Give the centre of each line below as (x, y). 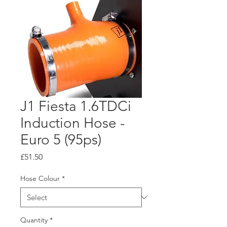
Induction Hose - (72, 123)
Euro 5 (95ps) (61, 139)
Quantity (34, 220)
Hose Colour (40, 178)
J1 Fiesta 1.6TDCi (76, 106)
